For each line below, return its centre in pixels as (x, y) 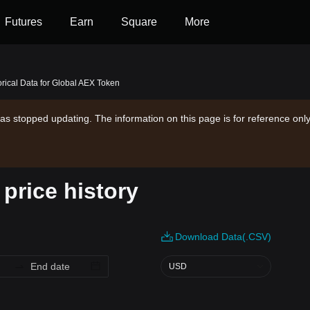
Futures (24, 22)
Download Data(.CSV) (223, 237)
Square (139, 22)
